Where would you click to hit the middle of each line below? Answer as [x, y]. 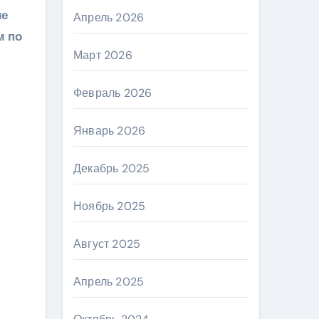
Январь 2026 [110, 131]
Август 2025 [107, 244]
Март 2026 [103, 55]
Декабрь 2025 [112, 168]
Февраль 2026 [113, 93]
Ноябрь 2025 [110, 206]
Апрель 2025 [109, 282]
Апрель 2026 [109, 17]
